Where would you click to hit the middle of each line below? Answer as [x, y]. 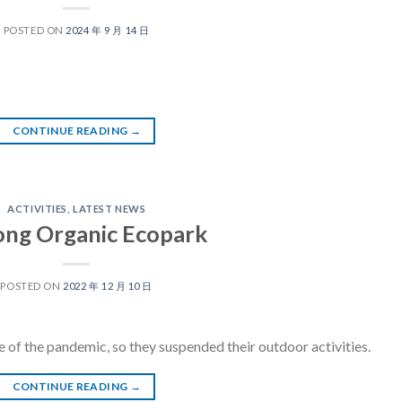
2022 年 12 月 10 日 [108, 285]
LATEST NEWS [109, 208]
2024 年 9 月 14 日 [108, 30]
